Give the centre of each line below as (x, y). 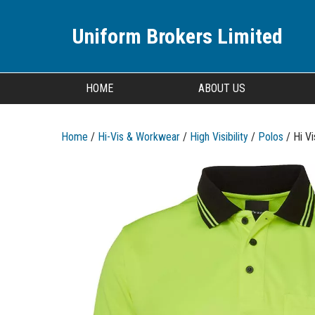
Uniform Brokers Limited (177, 36)
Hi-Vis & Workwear (139, 137)
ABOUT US (221, 88)
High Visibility (219, 137)
